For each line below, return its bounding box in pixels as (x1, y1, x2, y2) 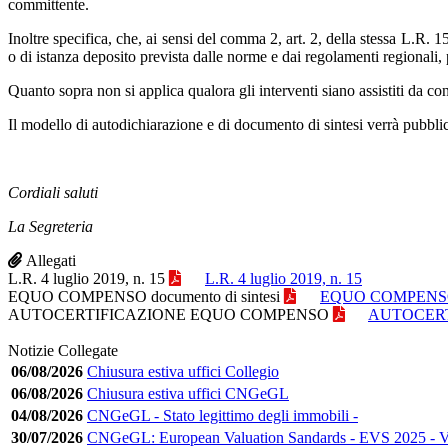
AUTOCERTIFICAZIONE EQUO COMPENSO (8, 305, 329, 323)
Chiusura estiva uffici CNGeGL (87, 384, 289, 402)
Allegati (26, 251, 76, 269)
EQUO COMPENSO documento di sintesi (8, 287, 280, 305)
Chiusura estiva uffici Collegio (87, 362, 279, 380)
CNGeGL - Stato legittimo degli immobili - (87, 406, 358, 424)
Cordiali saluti (8, 183, 98, 201)
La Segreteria (8, 217, 93, 235)
